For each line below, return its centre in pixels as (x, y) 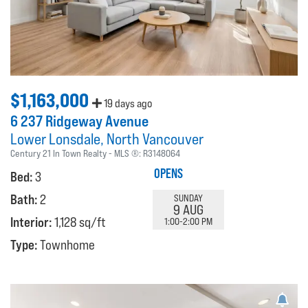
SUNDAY (188, 198)
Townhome (67, 245)
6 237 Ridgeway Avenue (79, 121)
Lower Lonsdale (55, 139)
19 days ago (127, 104)
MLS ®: (129, 154)
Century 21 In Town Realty (58, 154)
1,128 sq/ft (80, 222)
